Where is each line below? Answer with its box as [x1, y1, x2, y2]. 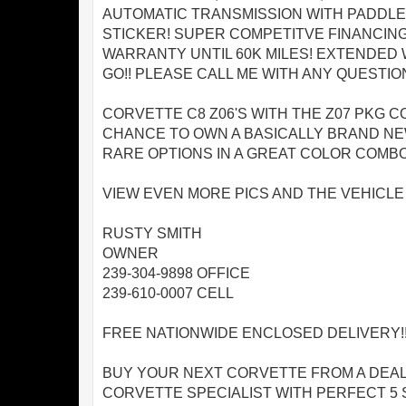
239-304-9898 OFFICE [102, 266, 250, 282]
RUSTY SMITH [102, 226, 202, 242]
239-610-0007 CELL [102, 285, 234, 302]
